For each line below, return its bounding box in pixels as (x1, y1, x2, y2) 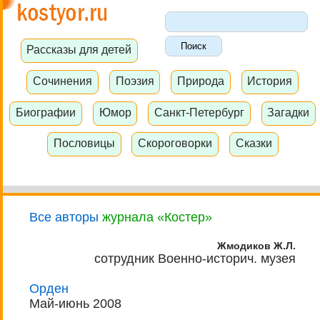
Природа (176, 74, 224, 87)
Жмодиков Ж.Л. (217, 240, 296, 252)
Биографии (16, 105, 76, 119)
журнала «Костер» (99, 210, 212, 225)
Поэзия (115, 74, 154, 87)
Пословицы (53, 136, 115, 150)
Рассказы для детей (26, 43, 132, 56)
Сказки (235, 136, 272, 150)
